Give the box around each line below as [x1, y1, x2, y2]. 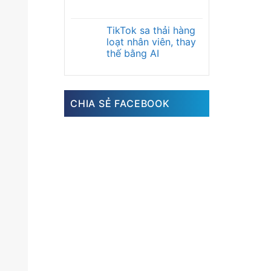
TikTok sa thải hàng [106, 24, 195, 36]
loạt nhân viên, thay [106, 36, 196, 48]
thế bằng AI [106, 47, 159, 59]
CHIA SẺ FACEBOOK [70, 97, 170, 109]
